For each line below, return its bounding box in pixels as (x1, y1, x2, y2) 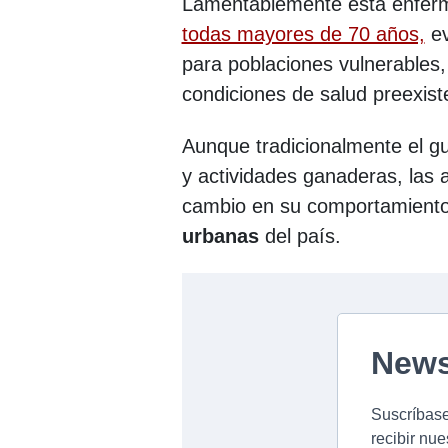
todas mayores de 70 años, (181, 22, 425, 45)
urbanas (181, 224, 265, 247)
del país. (264, 224, 341, 247)
